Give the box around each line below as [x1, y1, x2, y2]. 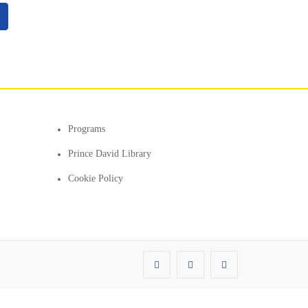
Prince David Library [67, 148, 151, 159]
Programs [67, 124, 105, 134]
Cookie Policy [67, 173, 123, 184]
